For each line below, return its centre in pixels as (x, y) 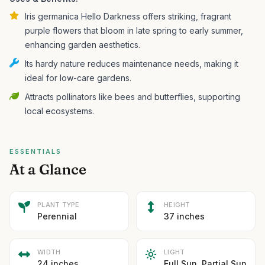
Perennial (57, 216)
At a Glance (48, 169)
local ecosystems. (59, 111)
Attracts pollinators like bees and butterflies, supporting (132, 97)
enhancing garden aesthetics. (83, 45)
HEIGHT (177, 205)
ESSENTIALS (35, 151)
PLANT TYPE (59, 205)
